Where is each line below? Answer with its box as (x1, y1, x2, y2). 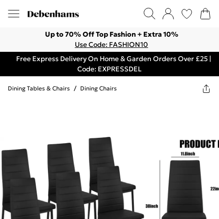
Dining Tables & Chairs (8, 85, 70, 92)
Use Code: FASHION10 (75, 40, 148, 49)
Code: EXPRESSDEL (77, 65, 142, 73)
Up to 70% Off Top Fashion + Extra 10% (44, 30, 178, 39)
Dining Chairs (80, 85, 117, 92)
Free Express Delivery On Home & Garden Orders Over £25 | (16, 54, 211, 63)
